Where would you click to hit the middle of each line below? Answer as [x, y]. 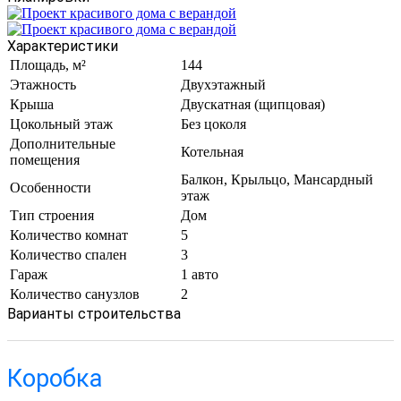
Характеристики [63, 47]
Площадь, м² [48, 65]
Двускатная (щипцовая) [253, 105]
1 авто [200, 275]
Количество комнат [69, 235]
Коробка [55, 379]
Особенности [51, 188]
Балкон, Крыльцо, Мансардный [277, 180]
